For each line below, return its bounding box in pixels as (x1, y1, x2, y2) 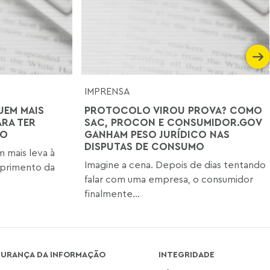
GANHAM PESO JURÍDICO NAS (84, 127, 230, 140)
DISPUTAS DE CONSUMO (84, 139, 205, 152)
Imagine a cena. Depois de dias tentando (84, 158, 266, 171)
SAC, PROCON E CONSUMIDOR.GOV (84, 115, 262, 128)
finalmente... (84, 187, 140, 199)
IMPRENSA (84, 84, 131, 97)
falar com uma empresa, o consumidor (84, 172, 254, 185)
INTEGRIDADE (158, 248, 215, 259)
